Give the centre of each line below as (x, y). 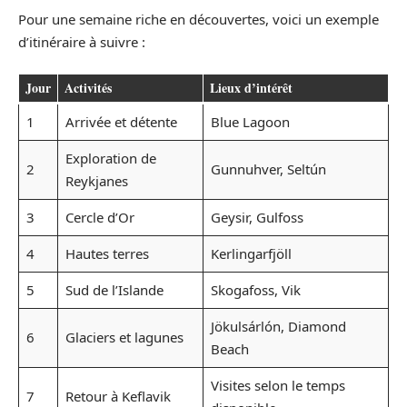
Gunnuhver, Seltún (268, 169)
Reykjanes (96, 181)
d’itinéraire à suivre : (82, 41)
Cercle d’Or (99, 218)
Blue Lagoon (250, 122)
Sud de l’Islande (114, 290)
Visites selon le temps (278, 386)
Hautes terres (107, 254)
